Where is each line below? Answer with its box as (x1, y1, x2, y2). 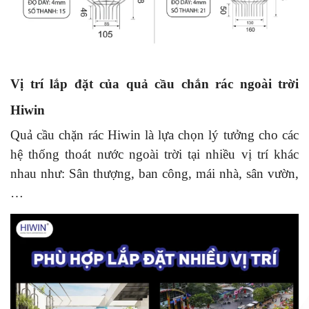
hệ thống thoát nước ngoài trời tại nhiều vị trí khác (10, 146, 299, 161)
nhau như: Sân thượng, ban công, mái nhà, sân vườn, (10, 166, 299, 181)
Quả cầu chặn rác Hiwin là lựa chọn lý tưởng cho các (10, 127, 299, 142)
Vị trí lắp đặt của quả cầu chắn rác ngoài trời (10, 76, 299, 91)
